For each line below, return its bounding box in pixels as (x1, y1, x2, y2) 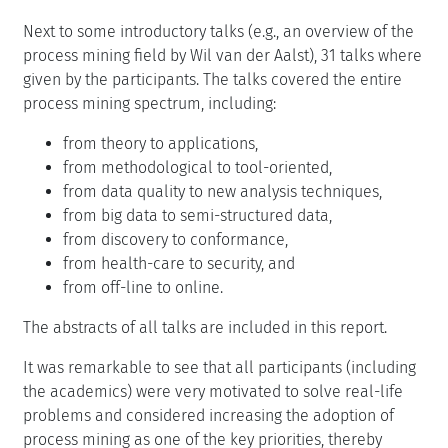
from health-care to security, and (63, 253, 295, 273)
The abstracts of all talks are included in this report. (23, 317, 387, 337)
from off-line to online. (63, 277, 223, 297)
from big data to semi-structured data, (63, 205, 332, 225)
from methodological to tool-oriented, (63, 157, 332, 177)
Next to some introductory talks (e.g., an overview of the (23, 21, 414, 41)
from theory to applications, (63, 133, 258, 153)
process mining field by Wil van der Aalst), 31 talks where (23, 45, 422, 65)
